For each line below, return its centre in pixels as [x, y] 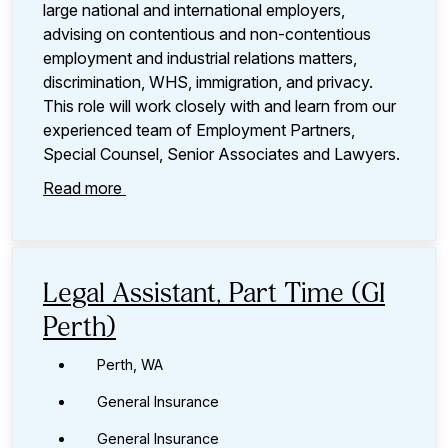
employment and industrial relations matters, [200, 57]
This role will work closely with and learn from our [219, 105]
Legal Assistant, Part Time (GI [214, 294]
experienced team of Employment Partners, [199, 129]
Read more [84, 187]
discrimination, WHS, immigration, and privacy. [208, 81]
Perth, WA [130, 364]
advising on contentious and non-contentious [207, 33]
